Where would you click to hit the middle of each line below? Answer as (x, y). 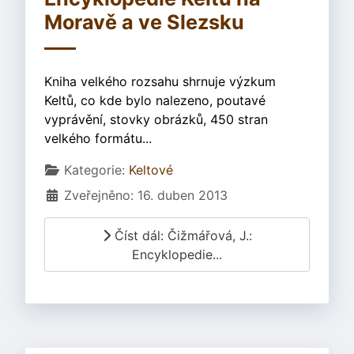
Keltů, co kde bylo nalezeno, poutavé (155, 101)
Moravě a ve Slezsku (144, 23)
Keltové (151, 170)
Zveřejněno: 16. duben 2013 (146, 196)
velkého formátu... (98, 139)
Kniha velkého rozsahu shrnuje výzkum (160, 82)
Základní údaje (88, 169)
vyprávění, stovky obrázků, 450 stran (156, 120)
